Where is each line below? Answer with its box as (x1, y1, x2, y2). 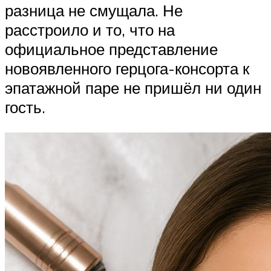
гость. (5, 97, 45, 117)
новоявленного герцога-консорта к (5, 59, 249, 79)
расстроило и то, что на (5, 20, 175, 40)
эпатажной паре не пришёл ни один (5, 78, 261, 98)
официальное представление (5, 39, 218, 59)
